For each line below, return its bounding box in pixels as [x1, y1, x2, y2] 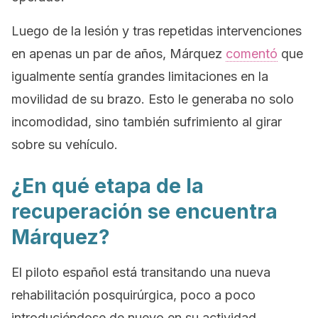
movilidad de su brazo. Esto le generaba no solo [11, 92, 294, 106]
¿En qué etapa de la [11, 174, 204, 198]
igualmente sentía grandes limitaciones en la [11, 69, 268, 84]
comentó [226, 46, 278, 61]
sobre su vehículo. [11, 137, 118, 152]
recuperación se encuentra [11, 199, 278, 224]
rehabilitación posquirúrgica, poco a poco [11, 287, 256, 302]
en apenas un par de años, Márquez [11, 46, 226, 61]
